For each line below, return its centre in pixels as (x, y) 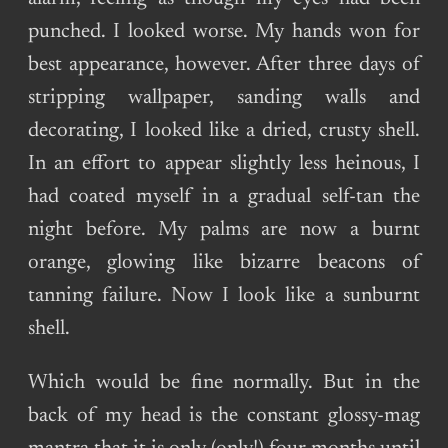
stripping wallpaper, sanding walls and (224, 98)
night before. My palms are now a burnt (224, 230)
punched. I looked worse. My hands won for (224, 32)
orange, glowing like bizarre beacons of (224, 263)
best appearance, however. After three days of (224, 65)
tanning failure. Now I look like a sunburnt (224, 296)
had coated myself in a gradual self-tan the (224, 197)
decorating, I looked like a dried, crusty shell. (224, 131)
